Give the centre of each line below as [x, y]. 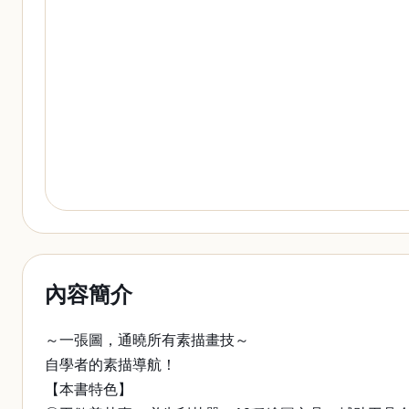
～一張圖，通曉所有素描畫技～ [147, 340]
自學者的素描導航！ [110, 365]
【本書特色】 [89, 389]
